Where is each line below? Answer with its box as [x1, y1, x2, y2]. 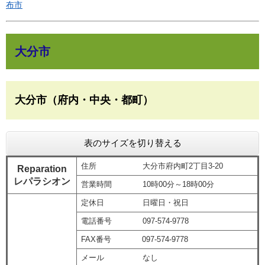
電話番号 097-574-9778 [80, 216, 189, 226]
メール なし [80, 253, 158, 263]
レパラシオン [14, 176, 70, 187]
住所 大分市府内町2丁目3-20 [80, 161, 223, 171]
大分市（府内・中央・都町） [15, 94, 153, 106]
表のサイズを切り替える [83, 138, 182, 148]
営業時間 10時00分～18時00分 [80, 180, 214, 189]
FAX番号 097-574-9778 [80, 235, 188, 244]
